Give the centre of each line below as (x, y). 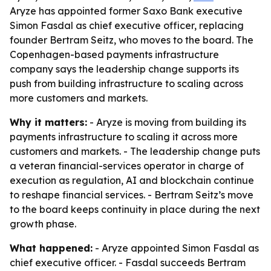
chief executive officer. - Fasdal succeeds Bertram (128, 263)
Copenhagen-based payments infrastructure (114, 54)
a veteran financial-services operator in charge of (127, 166)
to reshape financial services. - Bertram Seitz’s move (132, 195)
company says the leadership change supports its (124, 69)
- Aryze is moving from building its (167, 122)
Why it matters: (48, 122)
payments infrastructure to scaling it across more (124, 137)
